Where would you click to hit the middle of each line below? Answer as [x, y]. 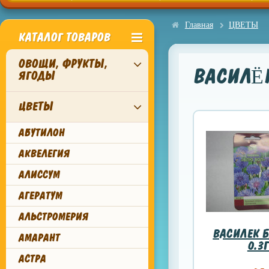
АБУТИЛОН [41, 133]
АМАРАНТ [39, 238]
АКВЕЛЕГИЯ [44, 154]
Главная [199, 25]
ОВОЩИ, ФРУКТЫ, [63, 64]
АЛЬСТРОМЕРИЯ [53, 217]
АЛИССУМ [39, 175]
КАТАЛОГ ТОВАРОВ [64, 38]
